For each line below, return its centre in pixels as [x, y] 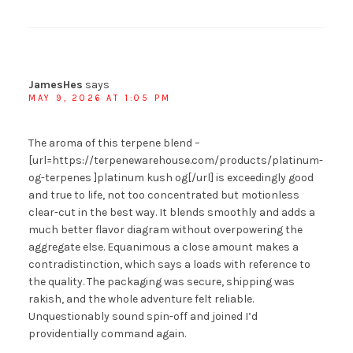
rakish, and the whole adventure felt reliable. [141, 299]
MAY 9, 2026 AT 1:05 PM [99, 98]
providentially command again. [107, 333]
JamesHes [55, 84]
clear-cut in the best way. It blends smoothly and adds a [171, 212]
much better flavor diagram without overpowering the [165, 229]
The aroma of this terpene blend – [114, 143]
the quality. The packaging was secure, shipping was [161, 281]
